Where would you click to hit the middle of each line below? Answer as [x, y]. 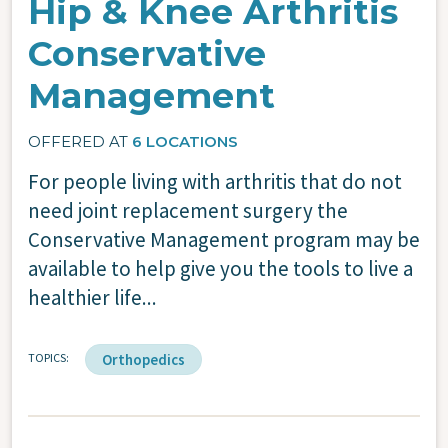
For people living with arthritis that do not [215, 181]
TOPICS [47, 357]
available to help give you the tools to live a [220, 268]
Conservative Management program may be [224, 239]
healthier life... [92, 297]
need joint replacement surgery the [188, 210]
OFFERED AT [80, 141]
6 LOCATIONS [185, 141]
